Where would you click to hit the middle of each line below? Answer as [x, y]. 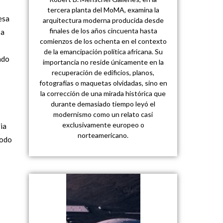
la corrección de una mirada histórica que [103, 94]
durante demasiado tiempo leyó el [103, 104]
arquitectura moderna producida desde [103, 20]
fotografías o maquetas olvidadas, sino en [103, 83]
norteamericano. [103, 135]
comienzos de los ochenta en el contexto [103, 41]
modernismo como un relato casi [103, 114]
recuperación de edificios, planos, [103, 73]
